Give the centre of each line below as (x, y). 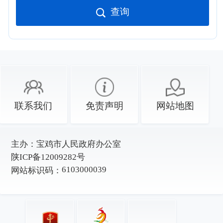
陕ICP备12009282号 (48, 157)
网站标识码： (36, 170)
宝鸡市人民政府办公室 (78, 144)
